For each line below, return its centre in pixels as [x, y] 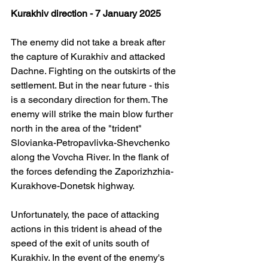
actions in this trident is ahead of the [88, 229]
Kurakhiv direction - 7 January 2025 [86, 14]
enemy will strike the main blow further [93, 114]
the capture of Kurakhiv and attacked [89, 57]
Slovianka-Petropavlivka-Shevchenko [92, 143]
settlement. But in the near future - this [91, 86]
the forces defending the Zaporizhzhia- [92, 172]
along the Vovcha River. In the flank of [91, 157]
